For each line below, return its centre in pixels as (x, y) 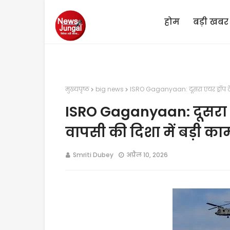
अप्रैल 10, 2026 (147, 155)
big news (110, 89)
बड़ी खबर (210, 22)
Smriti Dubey (93, 155)
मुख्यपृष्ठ (77, 89)
